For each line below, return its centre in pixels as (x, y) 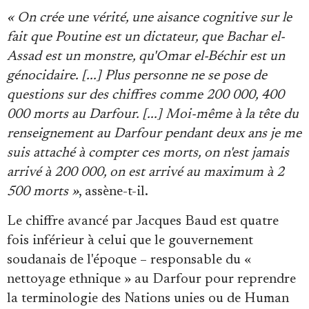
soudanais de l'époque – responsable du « (129, 260)
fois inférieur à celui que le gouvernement (130, 241)
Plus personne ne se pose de (186, 76)
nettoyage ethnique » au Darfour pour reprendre (151, 280)
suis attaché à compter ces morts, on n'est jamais (148, 153)
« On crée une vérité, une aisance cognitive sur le (149, 18)
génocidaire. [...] (56, 76)
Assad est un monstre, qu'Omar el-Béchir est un (146, 57)
